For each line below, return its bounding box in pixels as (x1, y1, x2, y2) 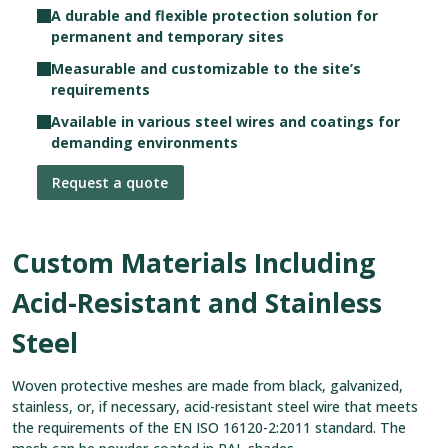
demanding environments (50, 132, 238, 152)
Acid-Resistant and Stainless (12, 284, 382, 322)
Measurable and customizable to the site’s (50, 58, 361, 78)
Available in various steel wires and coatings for (50, 111, 400, 131)
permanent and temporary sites (50, 26, 284, 46)
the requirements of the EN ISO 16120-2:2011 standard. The (12, 418, 406, 438)
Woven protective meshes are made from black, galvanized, (12, 376, 403, 396)
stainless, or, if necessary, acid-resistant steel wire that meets (12, 397, 418, 417)
